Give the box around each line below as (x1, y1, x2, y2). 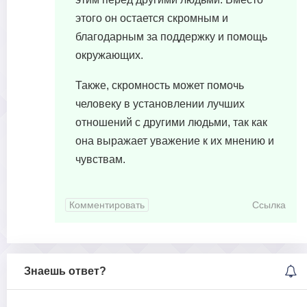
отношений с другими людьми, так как (75, 116, 267, 128)
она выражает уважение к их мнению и (75, 135, 274, 147)
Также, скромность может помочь (75, 79, 244, 91)
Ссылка (252, 199, 286, 211)
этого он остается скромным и (75, 12, 228, 24)
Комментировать (69, 199, 145, 211)
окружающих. (75, 49, 143, 61)
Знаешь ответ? (24, 265, 106, 277)
